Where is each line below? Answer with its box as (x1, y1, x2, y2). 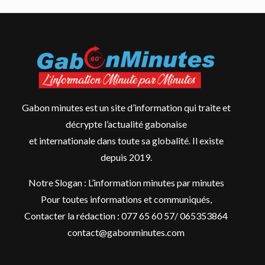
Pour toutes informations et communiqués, (40, 193, 212, 205)
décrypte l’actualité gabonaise (65, 118, 187, 130)
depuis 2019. (100, 151, 152, 163)
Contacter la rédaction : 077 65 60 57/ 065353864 (24, 210, 228, 222)
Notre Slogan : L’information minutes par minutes (28, 177, 224, 189)
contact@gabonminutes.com (67, 227, 185, 238)
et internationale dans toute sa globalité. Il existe (28, 135, 224, 147)
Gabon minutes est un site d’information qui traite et (21, 102, 231, 114)
